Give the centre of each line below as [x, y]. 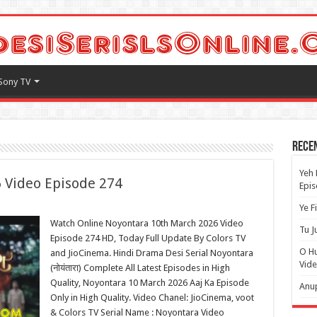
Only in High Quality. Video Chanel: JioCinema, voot [152, 298]
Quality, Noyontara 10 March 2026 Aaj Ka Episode [149, 283]
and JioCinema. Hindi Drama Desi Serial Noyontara [151, 253]
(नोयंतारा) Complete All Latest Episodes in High [140, 268]
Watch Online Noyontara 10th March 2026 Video [146, 223]
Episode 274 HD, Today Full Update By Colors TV [148, 238]
